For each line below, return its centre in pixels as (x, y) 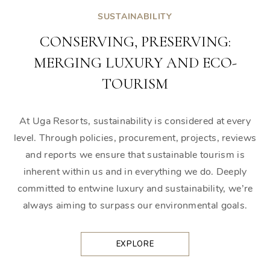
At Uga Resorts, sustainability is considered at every (135, 121)
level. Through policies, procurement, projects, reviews (135, 138)
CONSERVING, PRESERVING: (135, 42)
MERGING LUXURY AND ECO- (135, 63)
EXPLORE (135, 244)
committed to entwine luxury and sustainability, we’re (135, 189)
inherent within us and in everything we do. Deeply (135, 172)
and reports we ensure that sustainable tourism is (135, 155)
